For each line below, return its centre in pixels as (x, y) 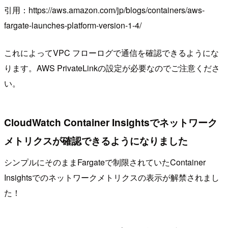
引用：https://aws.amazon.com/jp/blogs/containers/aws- (104, 10)
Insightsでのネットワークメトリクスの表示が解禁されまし (112, 177)
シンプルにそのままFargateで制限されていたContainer (105, 162)
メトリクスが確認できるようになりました (96, 141)
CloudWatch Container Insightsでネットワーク (111, 122)
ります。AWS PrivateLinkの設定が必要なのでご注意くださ (112, 68)
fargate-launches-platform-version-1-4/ (73, 25)
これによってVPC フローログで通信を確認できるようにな (111, 52)
